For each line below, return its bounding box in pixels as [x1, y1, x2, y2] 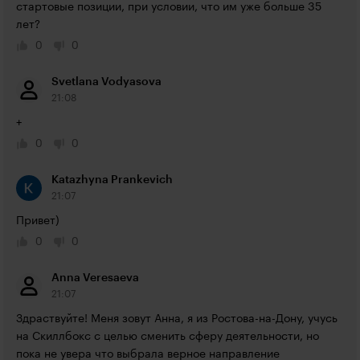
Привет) [16, 215, 59, 227]
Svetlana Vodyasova [51, 76, 162, 88]
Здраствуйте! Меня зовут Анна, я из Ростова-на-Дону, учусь [16, 313, 337, 325]
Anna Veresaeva [51, 272, 139, 284]
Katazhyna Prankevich [51, 174, 173, 186]
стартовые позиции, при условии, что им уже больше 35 [16, 2, 321, 13]
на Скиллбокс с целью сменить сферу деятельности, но [16, 331, 319, 342]
